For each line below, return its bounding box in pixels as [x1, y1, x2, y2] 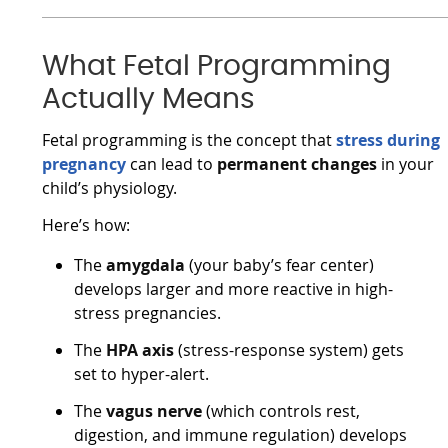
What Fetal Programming [42, 52, 392, 81]
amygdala [106, 253, 186, 276]
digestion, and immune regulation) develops [74, 423, 408, 446]
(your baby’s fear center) [185, 253, 375, 276]
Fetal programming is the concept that [42, 128, 337, 151]
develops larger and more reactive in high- [74, 277, 394, 300]
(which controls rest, [202, 399, 361, 422]
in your [377, 152, 435, 175]
